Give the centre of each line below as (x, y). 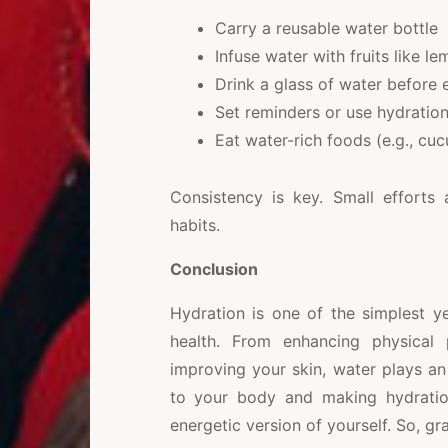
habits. (194, 225)
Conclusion (213, 269)
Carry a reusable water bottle (326, 28)
